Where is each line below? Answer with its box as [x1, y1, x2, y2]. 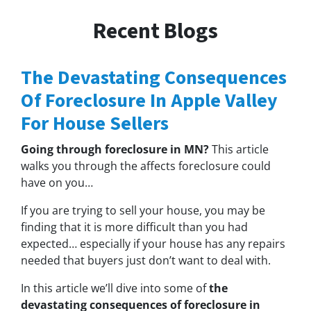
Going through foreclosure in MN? [21, 141, 209, 157]
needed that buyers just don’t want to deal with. [21, 252, 271, 268]
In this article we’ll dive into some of [21, 280, 209, 296]
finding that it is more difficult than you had [21, 219, 248, 235]
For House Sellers [21, 109, 169, 137]
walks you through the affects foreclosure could [21, 158, 271, 174]
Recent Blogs [93, 15, 218, 47]
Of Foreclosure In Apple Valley [21, 86, 278, 115]
